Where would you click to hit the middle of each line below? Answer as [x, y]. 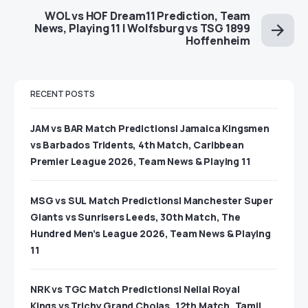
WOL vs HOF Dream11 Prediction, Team [147, 16]
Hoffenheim [218, 41]
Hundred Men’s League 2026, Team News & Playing [151, 234]
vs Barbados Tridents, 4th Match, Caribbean [137, 145]
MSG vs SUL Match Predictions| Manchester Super [152, 201]
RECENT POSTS [63, 94]
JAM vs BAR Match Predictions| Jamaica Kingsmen [150, 129]
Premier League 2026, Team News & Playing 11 [141, 162]
